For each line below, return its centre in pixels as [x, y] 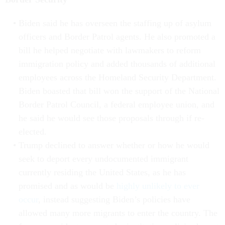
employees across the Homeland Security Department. [117, 78]
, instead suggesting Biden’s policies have [114, 200]
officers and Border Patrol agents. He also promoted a [117, 37]
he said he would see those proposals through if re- [111, 118]
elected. [34, 132]
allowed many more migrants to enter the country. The [118, 213]
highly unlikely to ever [158, 186]
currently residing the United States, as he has [102, 173]
